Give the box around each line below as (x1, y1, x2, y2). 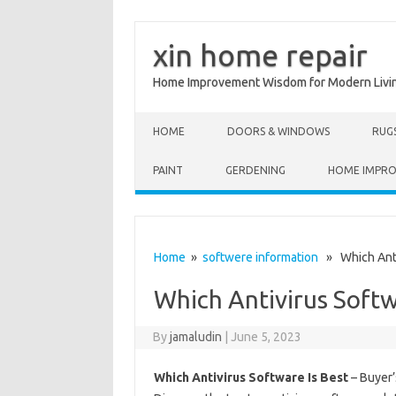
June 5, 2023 (231, 330, 302, 344)
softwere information (202, 250, 318, 264)
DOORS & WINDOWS (227, 126, 330, 137)
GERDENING (225, 164, 286, 176)
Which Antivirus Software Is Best (153, 370, 348, 385)
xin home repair (153, 38, 368, 72)
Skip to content (135, 111, 218, 126)
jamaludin (170, 330, 223, 344)
